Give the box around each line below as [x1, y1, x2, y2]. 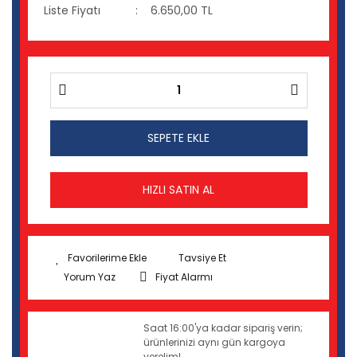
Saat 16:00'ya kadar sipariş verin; [143, 320, 304, 335]
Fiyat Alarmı [155, 269, 213, 284]
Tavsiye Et [178, 250, 226, 265]
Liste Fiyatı [44, 2, 100, 18]
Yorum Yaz [64, 269, 116, 284]
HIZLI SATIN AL [143, 181, 214, 198]
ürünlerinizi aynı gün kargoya [143, 335, 286, 349]
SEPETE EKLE [147, 129, 210, 146]
